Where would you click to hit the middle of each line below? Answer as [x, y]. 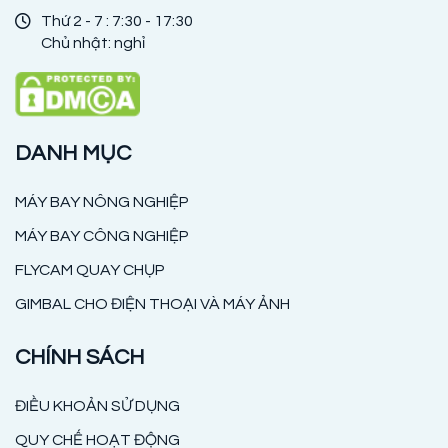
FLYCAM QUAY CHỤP [90, 270]
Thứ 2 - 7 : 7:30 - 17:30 [117, 20]
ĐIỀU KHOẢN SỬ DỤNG [97, 406]
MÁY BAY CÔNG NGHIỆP [102, 236]
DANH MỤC [73, 154]
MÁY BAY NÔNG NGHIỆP [102, 202]
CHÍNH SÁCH [79, 358]
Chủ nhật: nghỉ [93, 42]
